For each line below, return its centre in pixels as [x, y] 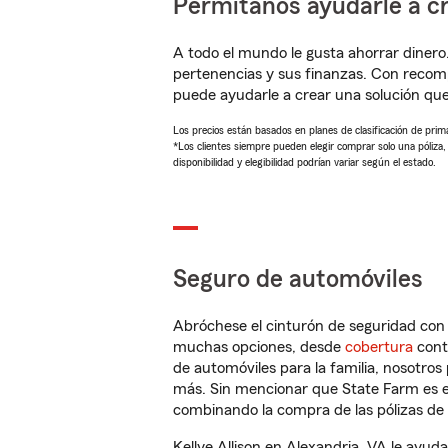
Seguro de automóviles [298, 279]
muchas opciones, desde [259, 347]
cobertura [379, 347]
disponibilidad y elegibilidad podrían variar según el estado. [304, 162]
